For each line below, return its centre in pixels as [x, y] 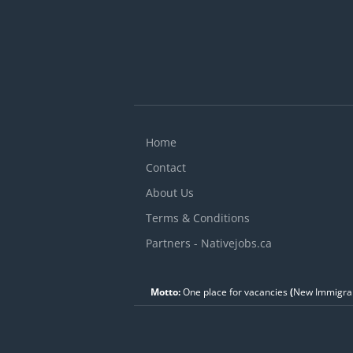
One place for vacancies [234, 292]
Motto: [165, 292]
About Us [169, 193]
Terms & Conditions [197, 218]
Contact [165, 167]
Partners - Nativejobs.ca [208, 243]
